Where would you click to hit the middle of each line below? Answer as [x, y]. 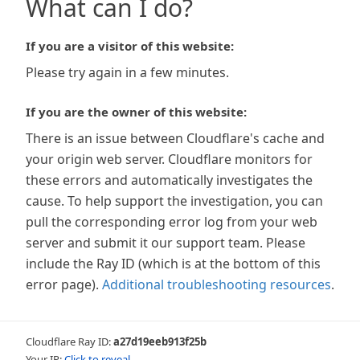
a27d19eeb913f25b [160, 342]
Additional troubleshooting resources [217, 284]
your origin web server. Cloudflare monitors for [169, 159]
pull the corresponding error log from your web [172, 222]
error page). [62, 284]
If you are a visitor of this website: [130, 46]
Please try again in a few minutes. [127, 72]
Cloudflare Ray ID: [70, 342]
